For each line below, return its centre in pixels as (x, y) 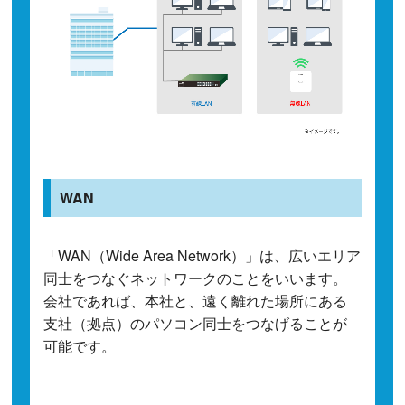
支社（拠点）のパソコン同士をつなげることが (196, 323)
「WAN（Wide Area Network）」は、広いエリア (202, 255)
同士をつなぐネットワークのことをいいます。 (196, 278)
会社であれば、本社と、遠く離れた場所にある (196, 300)
